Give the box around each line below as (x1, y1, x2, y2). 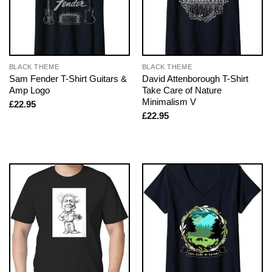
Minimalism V (141, 96, 196, 107)
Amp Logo (8, 84, 50, 95)
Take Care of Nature (141, 84, 222, 95)
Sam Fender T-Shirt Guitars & (8, 73, 127, 84)
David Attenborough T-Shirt (141, 73, 248, 84)
